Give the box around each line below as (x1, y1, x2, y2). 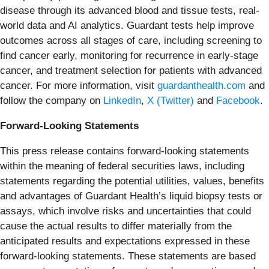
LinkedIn (103, 94, 141, 106)
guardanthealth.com (157, 79, 246, 91)
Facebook (216, 94, 260, 106)
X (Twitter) (147, 94, 194, 106)
